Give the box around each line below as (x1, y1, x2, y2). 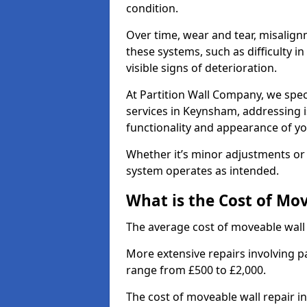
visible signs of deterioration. (126, 60, 280, 75)
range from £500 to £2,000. (126, 262, 266, 278)
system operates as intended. (126, 163, 279, 178)
